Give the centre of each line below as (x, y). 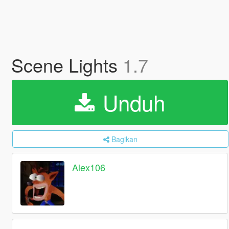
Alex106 (89, 167)
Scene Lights (67, 65)
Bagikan (124, 139)
